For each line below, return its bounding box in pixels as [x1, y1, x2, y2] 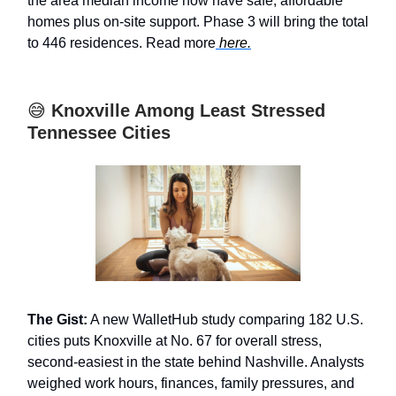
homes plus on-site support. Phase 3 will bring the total [27, 14, 369, 30]
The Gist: [27, 311, 88, 327]
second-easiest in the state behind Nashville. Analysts [27, 354, 364, 369]
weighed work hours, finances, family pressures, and [27, 375, 354, 391]
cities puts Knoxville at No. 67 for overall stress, [27, 332, 322, 348]
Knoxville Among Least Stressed [46, 101, 325, 121]
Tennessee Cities [27, 123, 171, 143]
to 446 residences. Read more [27, 35, 216, 51]
